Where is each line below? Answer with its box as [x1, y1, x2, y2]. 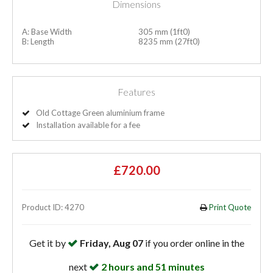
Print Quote [207, 202, 251, 213]
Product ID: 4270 [22, 202, 84, 213]
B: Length [22, 37, 54, 47]
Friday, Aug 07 [79, 237, 143, 249]
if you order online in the [143, 237, 244, 249]
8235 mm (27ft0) [136, 37, 200, 47]
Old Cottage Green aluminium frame [36, 108, 165, 118]
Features [118, 86, 155, 98]
